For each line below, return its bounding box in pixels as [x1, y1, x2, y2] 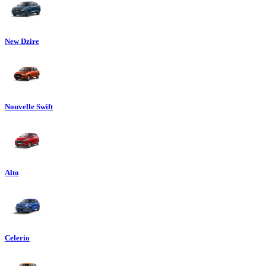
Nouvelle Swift [5, 102, 53, 112]
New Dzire [5, 37, 39, 46]
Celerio [5, 233, 30, 243]
